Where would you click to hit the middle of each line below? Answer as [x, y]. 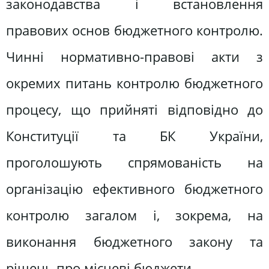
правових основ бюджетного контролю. [134, 30]
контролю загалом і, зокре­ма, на [134, 215]
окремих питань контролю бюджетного [134, 83]
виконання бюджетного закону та [134, 241]
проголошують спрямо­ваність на [134, 162]
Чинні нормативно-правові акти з [134, 56]
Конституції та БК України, [134, 136]
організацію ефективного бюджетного [134, 189]
